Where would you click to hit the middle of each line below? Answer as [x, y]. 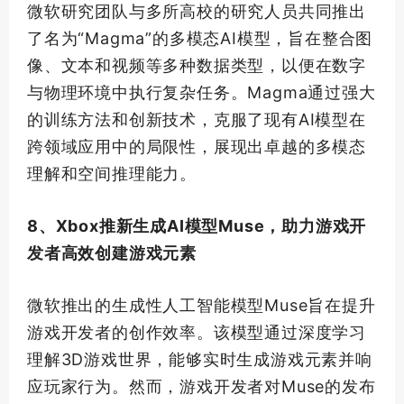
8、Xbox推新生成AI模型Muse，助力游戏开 [197, 226]
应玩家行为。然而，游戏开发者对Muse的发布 [202, 387]
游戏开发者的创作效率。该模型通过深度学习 [197, 333]
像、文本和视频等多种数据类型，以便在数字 [197, 66]
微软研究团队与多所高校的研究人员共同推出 [197, 12]
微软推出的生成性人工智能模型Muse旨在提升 [202, 306]
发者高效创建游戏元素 [112, 253]
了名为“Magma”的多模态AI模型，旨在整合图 [200, 39]
